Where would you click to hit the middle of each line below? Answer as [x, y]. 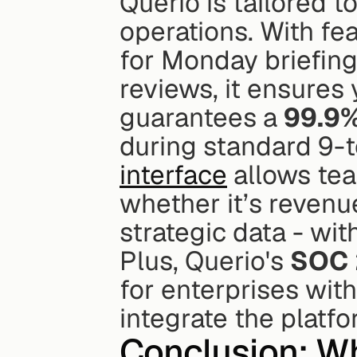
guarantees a [202, 118]
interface [173, 175]
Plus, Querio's [205, 261]
